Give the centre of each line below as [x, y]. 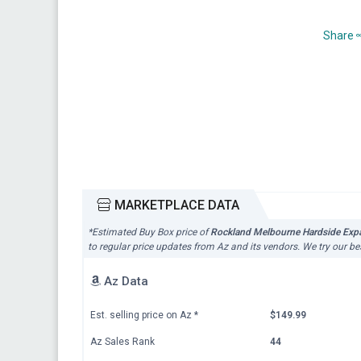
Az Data [124, 281]
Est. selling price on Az [142, 315]
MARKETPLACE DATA [175, 205]
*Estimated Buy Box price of [149, 232]
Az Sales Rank [122, 341]
